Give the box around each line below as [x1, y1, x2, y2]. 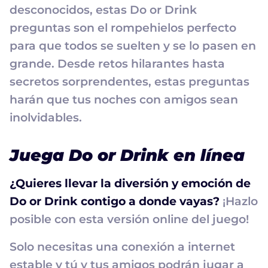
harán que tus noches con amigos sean [10, 93, 238, 107]
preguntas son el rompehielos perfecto [10, 21, 236, 35]
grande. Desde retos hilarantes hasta [10, 57, 225, 71]
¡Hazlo [220, 194, 258, 209]
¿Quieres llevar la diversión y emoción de [10, 176, 251, 191]
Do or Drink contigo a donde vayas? [10, 194, 220, 209]
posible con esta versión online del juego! [10, 212, 249, 227]
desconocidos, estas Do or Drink [10, 3, 197, 17]
